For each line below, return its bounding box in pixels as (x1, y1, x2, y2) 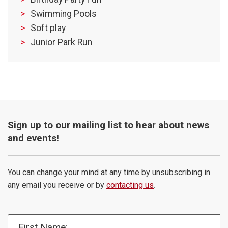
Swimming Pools (31, 9, 97, 19)
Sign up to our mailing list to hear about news (8, 119, 209, 131)
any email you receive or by (8, 180, 104, 190)
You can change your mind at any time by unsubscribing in (8, 167, 210, 178)
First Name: (8, 216, 44, 225)
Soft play (31, 23, 66, 34)
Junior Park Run (31, 37, 92, 48)
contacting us (106, 180, 154, 190)
